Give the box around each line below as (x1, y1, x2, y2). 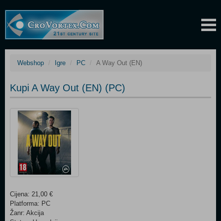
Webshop (17, 59, 44, 67)
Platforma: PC (10, 200, 50, 207)
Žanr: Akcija (10, 209, 44, 217)
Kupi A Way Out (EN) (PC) (10, 82, 125, 93)
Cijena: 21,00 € (10, 190, 53, 198)
